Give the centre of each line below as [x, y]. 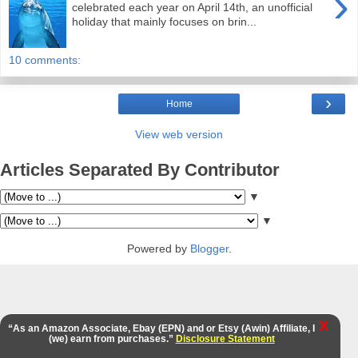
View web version [179, 134]
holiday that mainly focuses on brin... [165, 22]
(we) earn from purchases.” [112, 339]
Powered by [158, 249]
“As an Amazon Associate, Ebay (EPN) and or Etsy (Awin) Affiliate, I [162, 328]
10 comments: [45, 60]
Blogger [209, 249]
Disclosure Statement [225, 339]
